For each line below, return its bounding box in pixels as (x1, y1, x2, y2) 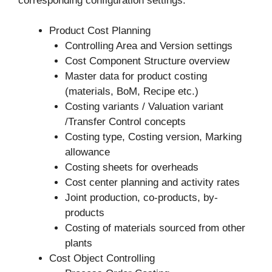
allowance (64, 146, 110, 158)
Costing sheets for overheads (64, 161, 199, 174)
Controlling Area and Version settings (64, 40, 233, 52)
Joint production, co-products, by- (64, 192, 218, 204)
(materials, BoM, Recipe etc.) (64, 86, 199, 98)
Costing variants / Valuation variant (64, 101, 223, 113)
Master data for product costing (64, 70, 207, 83)
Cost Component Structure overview (64, 55, 229, 67)
